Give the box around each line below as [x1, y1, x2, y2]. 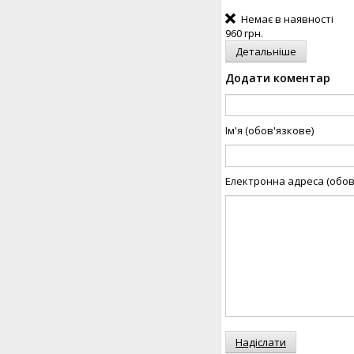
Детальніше [235, 43, 296, 58]
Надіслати [235, 334, 286, 349]
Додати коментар [225, 70, 330, 85]
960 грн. [225, 25, 263, 40]
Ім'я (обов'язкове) [225, 122, 314, 137]
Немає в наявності [239, 11, 334, 26]
